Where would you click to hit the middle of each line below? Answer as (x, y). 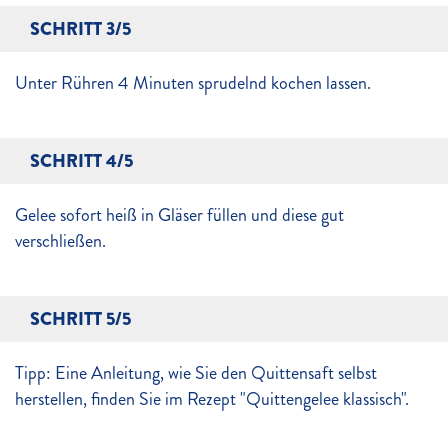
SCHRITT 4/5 (81, 161)
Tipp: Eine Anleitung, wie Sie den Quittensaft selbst (196, 373)
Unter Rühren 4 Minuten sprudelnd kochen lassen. (195, 83)
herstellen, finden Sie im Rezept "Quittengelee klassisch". (212, 399)
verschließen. (60, 241)
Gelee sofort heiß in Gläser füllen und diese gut (179, 215)
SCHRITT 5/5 (80, 319)
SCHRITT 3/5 (80, 29)
